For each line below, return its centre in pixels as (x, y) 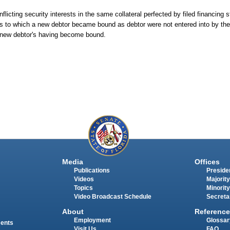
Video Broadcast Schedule (112, 197)
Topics (83, 188)
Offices (207, 162)
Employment (92, 220)
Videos (84, 179)
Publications (92, 171)
